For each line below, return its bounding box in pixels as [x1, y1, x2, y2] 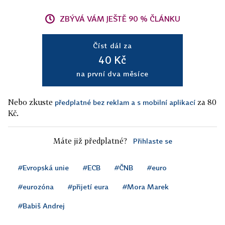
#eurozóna [18, 182, 54, 191]
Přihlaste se [133, 137, 172, 145]
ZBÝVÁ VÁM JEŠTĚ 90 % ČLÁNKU [60, 14, 180, 23]
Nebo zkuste [8, 97, 55, 106]
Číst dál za [93, 41, 132, 50]
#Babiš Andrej [18, 201, 65, 210]
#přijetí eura [68, 182, 108, 191]
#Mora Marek [123, 182, 169, 191]
